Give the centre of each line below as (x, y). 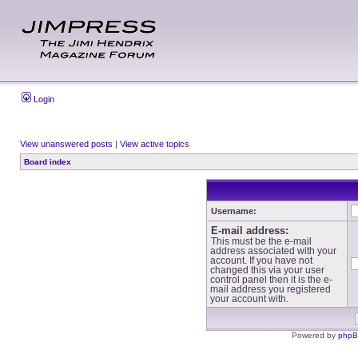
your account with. (249, 299)
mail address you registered (270, 289)
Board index (48, 162)
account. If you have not (261, 261)
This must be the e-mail (261, 241)
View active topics (155, 144)
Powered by (315, 335)
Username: (233, 211)
